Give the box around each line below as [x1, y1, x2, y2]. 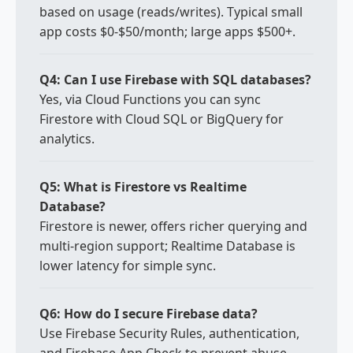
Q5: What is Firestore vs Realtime [39, 178, 247, 195]
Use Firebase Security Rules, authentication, [39, 325, 299, 342]
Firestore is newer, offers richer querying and [39, 217, 307, 235]
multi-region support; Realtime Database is [39, 237, 295, 255]
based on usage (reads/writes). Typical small [39, 3, 303, 20]
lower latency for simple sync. [39, 257, 216, 274]
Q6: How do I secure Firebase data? [39, 305, 258, 322]
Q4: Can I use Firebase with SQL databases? [39, 71, 311, 88]
